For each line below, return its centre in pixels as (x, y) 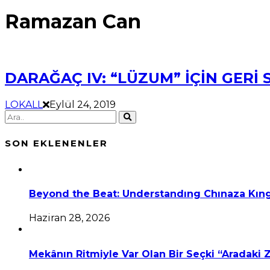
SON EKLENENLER (56, 143)
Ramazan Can (73, 21)
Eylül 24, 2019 (83, 104)
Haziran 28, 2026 (69, 218)
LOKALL (24, 104)
